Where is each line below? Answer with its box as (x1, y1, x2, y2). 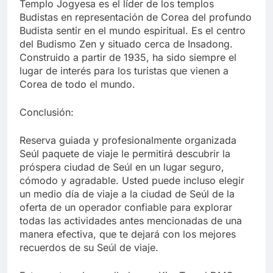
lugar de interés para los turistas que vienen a (19, 65, 229, 77)
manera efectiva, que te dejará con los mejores (19, 228, 236, 241)
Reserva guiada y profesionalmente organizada (19, 134, 236, 147)
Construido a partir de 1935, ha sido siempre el (19, 51, 236, 64)
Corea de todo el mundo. (19, 78, 135, 91)
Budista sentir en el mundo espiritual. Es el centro (19, 24, 246, 37)
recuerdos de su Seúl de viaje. (19, 241, 158, 254)
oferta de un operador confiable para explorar (19, 201, 232, 214)
